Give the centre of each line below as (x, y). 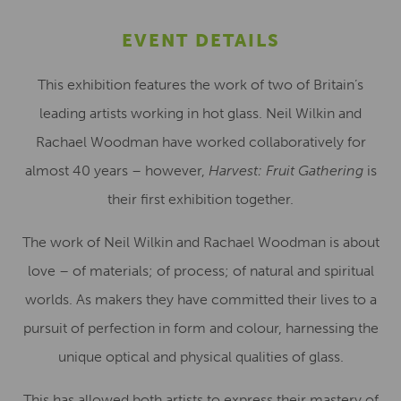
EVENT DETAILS (200, 40)
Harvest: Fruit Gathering (286, 171)
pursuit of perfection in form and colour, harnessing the (200, 328)
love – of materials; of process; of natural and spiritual (200, 271)
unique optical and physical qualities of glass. (200, 357)
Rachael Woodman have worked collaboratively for (200, 142)
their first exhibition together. (200, 199)
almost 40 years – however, (116, 171)
